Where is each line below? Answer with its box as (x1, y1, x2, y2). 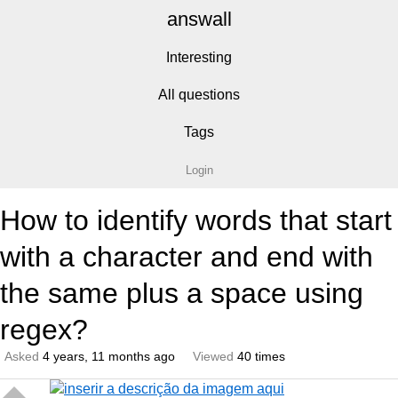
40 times (234, 349, 285, 363)
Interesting (166, 50, 232, 65)
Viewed (193, 349, 234, 363)
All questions (158, 87, 240, 102)
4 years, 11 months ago (43, 349, 175, 363)
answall (166, 8, 232, 30)
